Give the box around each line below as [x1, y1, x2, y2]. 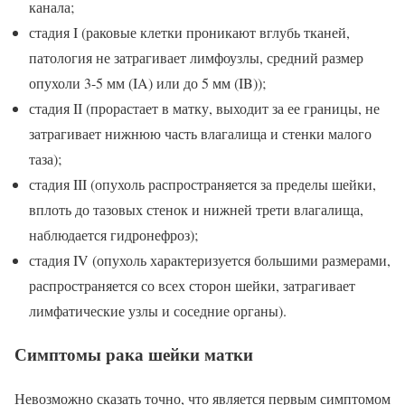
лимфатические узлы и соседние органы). [29, 300, 287, 320]
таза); [29, 148, 61, 168]
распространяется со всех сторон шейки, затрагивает [29, 275, 355, 295]
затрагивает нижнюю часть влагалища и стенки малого [29, 123, 372, 143]
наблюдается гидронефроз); [29, 224, 198, 244]
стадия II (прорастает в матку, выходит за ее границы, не [29, 98, 380, 118]
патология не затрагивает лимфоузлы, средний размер [29, 47, 363, 67]
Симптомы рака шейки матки [14, 342, 253, 367]
